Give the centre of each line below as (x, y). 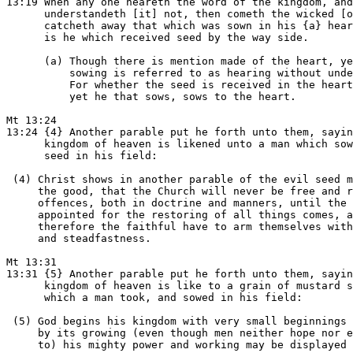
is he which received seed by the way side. (158, 37)
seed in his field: (82, 156)
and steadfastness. (79, 238)
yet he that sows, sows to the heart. (151, 97)
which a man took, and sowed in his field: (154, 297)
